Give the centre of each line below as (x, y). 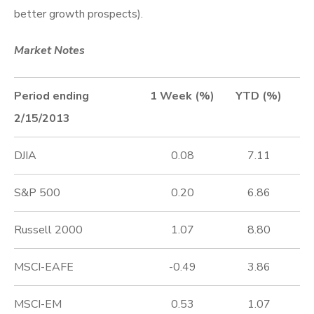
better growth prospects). (78, 14)
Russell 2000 (48, 230)
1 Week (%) (182, 96)
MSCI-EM (38, 305)
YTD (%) (259, 96)
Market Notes (49, 51)
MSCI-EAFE (44, 267)
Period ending (52, 96)
